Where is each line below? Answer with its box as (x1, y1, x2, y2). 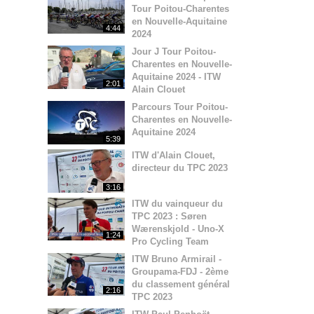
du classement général (132, 278, 230, 289)
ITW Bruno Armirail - (132, 253, 221, 264)
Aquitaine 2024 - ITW (132, 71, 221, 82)
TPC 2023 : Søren (132, 210, 207, 221)
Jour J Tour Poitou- (132, 46, 216, 57)
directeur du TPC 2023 (132, 162, 228, 173)
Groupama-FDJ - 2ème (132, 266, 228, 277)
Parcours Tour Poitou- (132, 101, 228, 112)
